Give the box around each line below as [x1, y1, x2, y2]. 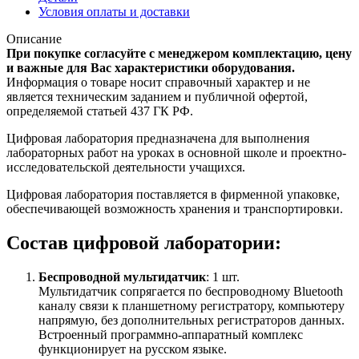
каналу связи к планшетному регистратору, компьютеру [38, 298, 345, 313]
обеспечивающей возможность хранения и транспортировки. [6, 201, 343, 216]
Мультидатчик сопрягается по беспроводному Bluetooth [38, 284, 343, 298]
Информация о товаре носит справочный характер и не [6, 75, 310, 89]
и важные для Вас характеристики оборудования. [6, 60, 295, 75]
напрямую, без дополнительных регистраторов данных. [38, 313, 345, 327]
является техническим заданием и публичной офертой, [6, 89, 308, 103]
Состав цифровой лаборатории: [6, 232, 281, 253]
